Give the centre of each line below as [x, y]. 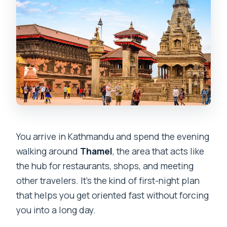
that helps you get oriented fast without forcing [113, 195]
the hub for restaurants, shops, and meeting [105, 165]
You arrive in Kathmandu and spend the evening [113, 136]
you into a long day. [56, 210]
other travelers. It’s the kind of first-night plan [108, 180]
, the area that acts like [159, 151]
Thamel [97, 151]
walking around [48, 151]
